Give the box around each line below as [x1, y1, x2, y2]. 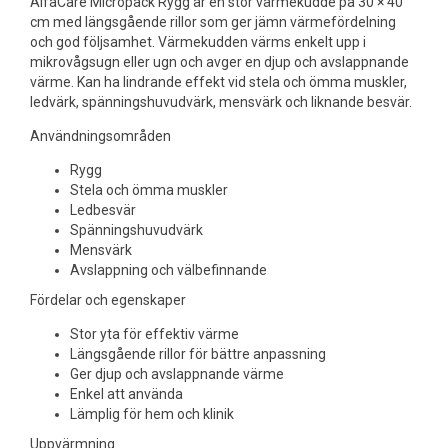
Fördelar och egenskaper [30, 292, 186, 308]
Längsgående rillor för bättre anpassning [70, 346, 326, 362]
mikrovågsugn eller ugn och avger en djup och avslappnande [30, 54, 409, 70]
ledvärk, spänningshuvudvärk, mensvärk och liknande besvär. [30, 94, 412, 110]
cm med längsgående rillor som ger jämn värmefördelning [30, 14, 396, 30]
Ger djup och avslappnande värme [70, 366, 284, 382]
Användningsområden [30, 128, 171, 144]
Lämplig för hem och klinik [70, 406, 234, 422]
